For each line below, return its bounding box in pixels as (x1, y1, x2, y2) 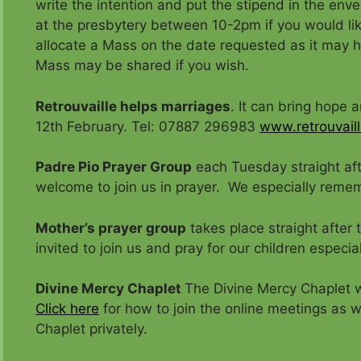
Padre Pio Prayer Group (35, 159, 192, 176)
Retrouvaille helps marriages (35, 98, 230, 114)
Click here (35, 301, 99, 317)
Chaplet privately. (35, 321, 147, 338)
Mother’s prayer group (35, 219, 186, 236)
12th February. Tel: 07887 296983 (35, 118, 259, 135)
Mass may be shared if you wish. (35, 57, 249, 74)
